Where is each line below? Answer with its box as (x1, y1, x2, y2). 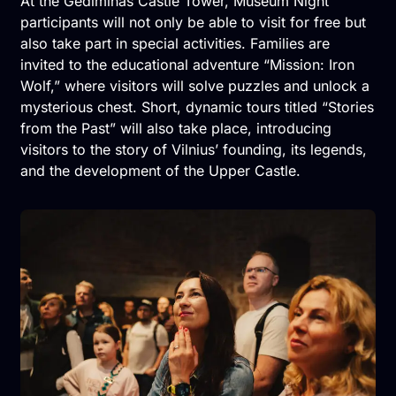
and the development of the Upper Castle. (19, 162, 301, 180)
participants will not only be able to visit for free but (19, 13, 366, 32)
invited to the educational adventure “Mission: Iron (19, 56, 354, 74)
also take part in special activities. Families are (19, 34, 330, 53)
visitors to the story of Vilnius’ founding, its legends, (19, 141, 367, 159)
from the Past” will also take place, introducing (19, 119, 331, 138)
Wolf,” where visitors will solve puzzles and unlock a (19, 77, 369, 95)
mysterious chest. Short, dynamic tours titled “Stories (19, 98, 374, 117)
